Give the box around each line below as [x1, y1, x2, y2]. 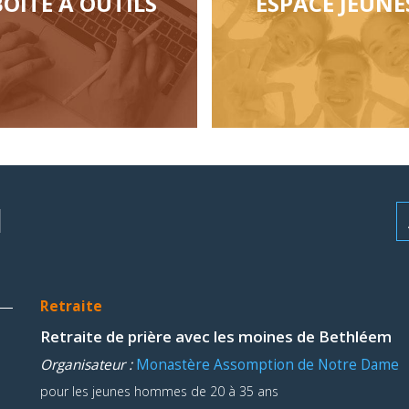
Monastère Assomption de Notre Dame [136, 354, 399, 374]
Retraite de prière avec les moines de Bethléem [40, 325, 392, 347]
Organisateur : [40, 354, 136, 374]
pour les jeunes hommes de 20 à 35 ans [40, 382, 278, 400]
